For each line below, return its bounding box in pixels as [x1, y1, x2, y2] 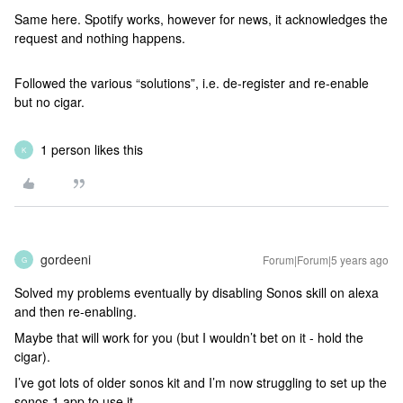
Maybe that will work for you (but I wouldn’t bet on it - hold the [14, 328, 363, 346]
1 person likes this [40, 140, 143, 158]
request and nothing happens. [14, 29, 185, 47]
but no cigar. [14, 93, 85, 111]
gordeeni [40, 250, 91, 268]
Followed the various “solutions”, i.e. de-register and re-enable [14, 74, 369, 92]
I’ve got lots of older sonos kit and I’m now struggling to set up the [14, 373, 387, 391]
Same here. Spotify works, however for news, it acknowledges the [14, 10, 388, 28]
